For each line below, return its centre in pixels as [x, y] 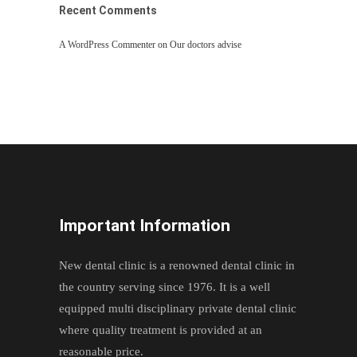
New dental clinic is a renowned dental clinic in [177, 266]
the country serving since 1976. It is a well [165, 287]
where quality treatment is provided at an [161, 330]
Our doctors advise [206, 45]
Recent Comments [108, 11]
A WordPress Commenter [107, 45]
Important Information [145, 226]
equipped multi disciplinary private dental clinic [178, 309]
